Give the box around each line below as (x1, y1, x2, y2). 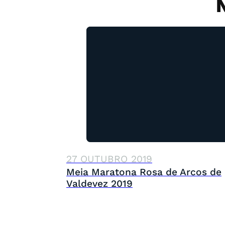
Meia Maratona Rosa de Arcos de (66, 166, 221, 178)
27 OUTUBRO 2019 (66, 153, 152, 165)
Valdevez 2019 (66, 177, 133, 189)
